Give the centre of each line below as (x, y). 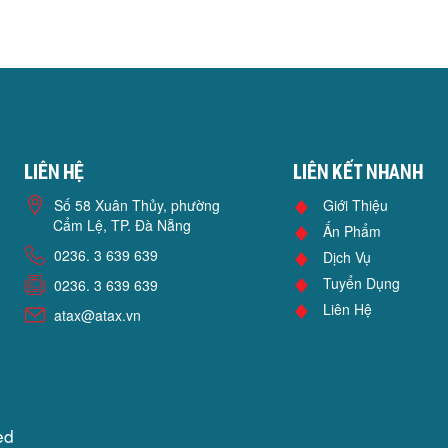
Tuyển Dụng (362, 283)
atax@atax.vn (97, 315)
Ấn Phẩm (352, 231)
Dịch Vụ (347, 257)
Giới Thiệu (356, 205)
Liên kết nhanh (359, 174)
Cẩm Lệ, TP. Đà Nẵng (121, 225)
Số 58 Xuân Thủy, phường (136, 205)
